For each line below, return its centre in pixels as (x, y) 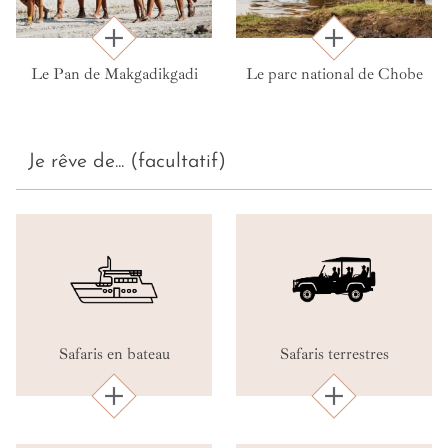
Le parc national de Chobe (334, 74)
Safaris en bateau (114, 353)
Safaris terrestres (334, 353)
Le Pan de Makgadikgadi (114, 74)
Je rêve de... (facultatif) (127, 162)
